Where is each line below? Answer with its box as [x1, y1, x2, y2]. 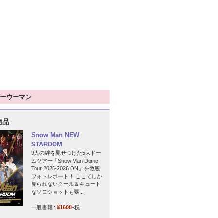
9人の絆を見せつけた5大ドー [31, 150, 101, 156]
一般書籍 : [31, 204, 57, 210]
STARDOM [31, 141, 62, 148]
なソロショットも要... [31, 189, 84, 195]
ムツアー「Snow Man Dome [31, 158, 98, 163]
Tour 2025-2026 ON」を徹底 [31, 165, 100, 171]
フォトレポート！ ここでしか [31, 173, 102, 179]
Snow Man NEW [31, 131, 79, 139]
